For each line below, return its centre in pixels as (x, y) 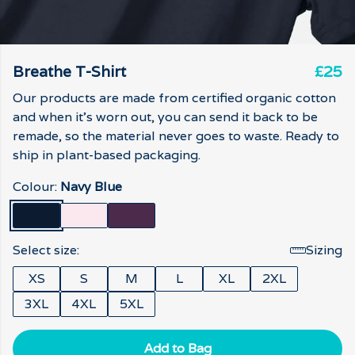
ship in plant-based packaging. (107, 155)
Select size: (46, 250)
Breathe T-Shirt (69, 71)
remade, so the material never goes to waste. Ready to (176, 136)
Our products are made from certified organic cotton (174, 98)
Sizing (324, 250)
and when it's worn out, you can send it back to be (165, 117)
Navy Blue (91, 187)
